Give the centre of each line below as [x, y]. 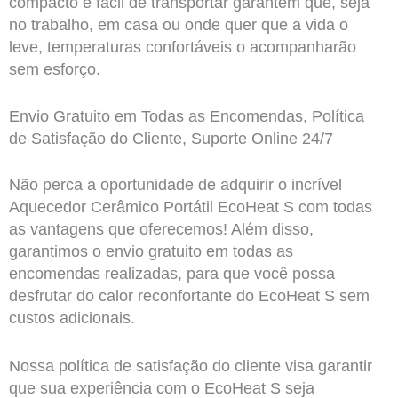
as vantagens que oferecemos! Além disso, [161, 230]
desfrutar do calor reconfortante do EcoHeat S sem [189, 296]
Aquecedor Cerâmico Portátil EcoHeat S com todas [190, 207]
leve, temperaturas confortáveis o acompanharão [182, 47]
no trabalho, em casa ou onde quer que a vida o [178, 24]
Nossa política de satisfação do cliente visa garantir [190, 366]
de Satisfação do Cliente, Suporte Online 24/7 [171, 139]
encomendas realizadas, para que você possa [171, 274]
